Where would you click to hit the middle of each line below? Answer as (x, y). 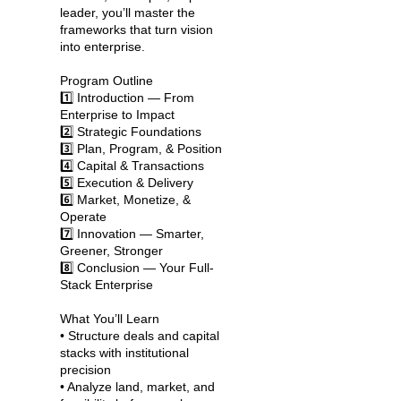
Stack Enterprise (107, 285)
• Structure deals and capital (140, 336)
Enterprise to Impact (117, 115)
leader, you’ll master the (128, 13)
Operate (83, 217)
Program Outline (107, 81)
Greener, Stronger (111, 251)
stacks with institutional (124, 353)
